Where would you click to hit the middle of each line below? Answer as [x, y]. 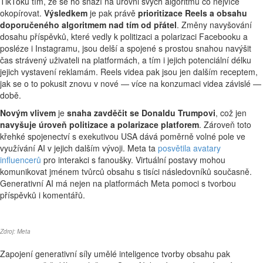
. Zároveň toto [225, 124]
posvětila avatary [189, 148]
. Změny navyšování [214, 25]
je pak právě [113, 13]
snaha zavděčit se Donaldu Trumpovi [141, 113]
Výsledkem [66, 13]
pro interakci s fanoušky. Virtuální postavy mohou [133, 160]
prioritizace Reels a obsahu [193, 13]
